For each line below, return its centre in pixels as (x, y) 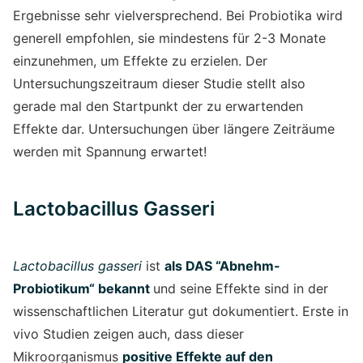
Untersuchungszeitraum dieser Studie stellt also (159, 83)
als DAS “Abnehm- (222, 265)
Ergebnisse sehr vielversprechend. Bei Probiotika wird (178, 15)
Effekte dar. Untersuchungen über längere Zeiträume (174, 128)
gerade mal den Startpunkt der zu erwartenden (158, 106)
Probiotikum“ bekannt (83, 288)
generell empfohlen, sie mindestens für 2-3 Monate (169, 38)
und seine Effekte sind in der (241, 288)
